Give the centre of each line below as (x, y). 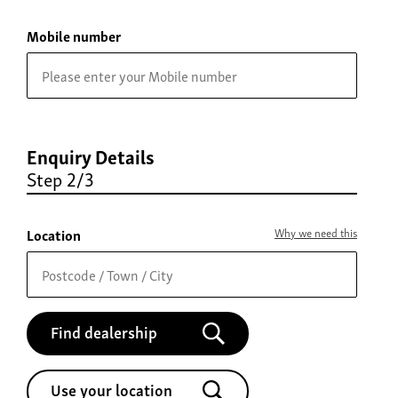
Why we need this (316, 233)
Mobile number (74, 36)
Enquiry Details (91, 156)
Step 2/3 (60, 179)
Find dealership (104, 331)
